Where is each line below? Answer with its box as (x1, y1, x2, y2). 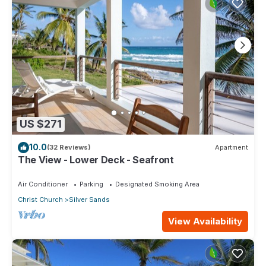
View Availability (168, 215, 242, 227)
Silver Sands (69, 195, 110, 204)
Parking (80, 179, 103, 188)
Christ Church (18, 195, 63, 204)
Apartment (215, 143, 248, 152)
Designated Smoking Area (115, 179, 199, 188)
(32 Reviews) (47, 143, 91, 152)
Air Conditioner (18, 179, 68, 188)
